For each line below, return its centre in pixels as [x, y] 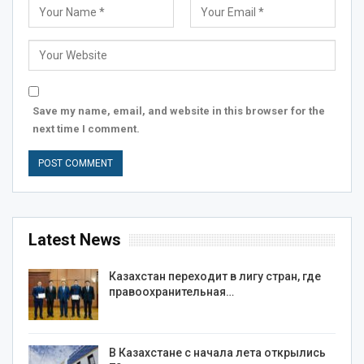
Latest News [75, 239]
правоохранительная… [171, 291]
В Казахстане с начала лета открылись [217, 353]
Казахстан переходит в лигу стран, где [215, 276]
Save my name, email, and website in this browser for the [179, 110]
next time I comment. [86, 128]
